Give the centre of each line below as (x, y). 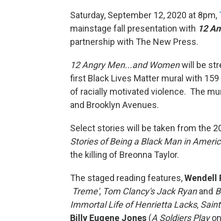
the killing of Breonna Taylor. (125, 154)
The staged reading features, (127, 178)
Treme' (86, 191)
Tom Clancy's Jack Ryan (150, 191)
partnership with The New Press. (136, 41)
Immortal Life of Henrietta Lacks (133, 204)
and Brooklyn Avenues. (114, 105)
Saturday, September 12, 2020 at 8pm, (145, 15)
